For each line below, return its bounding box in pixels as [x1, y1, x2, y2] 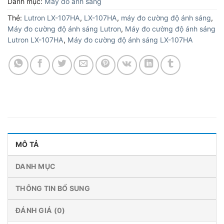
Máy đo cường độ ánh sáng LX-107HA [67, 35, 193, 44]
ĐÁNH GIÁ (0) [15, 205, 65, 214]
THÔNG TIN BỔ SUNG [15, 183, 90, 192]
